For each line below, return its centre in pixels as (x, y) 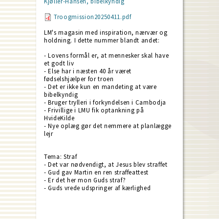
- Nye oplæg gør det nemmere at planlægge (108, 126)
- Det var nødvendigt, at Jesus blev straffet (106, 164)
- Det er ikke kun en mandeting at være (100, 87)
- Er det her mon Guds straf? (85, 180)
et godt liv (59, 63)
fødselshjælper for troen (79, 79)
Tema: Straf (61, 157)
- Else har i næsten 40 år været (88, 71)
